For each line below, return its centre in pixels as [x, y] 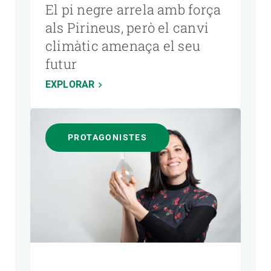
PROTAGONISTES [108, 137]
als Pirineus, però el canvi [127, 27]
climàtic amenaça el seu [123, 45]
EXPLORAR [70, 84]
